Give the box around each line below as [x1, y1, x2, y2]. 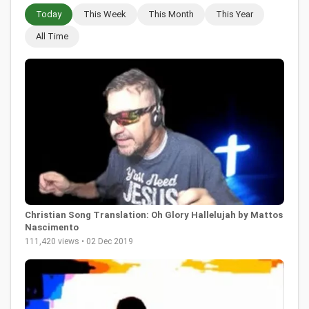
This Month [148, 9, 194, 20]
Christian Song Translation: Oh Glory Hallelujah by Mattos [25, 209, 283, 220]
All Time [36, 31, 68, 42]
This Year [216, 9, 253, 20]
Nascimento [25, 221, 79, 232]
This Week [83, 9, 126, 20]
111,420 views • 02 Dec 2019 [25, 236, 133, 246]
